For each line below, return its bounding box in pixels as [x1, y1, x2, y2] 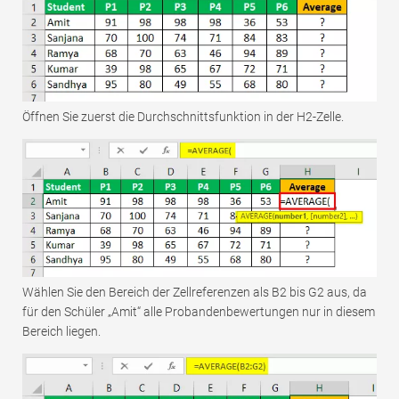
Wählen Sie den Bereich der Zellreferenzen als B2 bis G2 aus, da [22, 284, 367, 299]
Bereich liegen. [22, 323, 101, 338]
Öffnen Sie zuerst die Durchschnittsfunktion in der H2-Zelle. [22, 110, 344, 125]
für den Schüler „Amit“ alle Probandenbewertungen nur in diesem [22, 304, 375, 319]
